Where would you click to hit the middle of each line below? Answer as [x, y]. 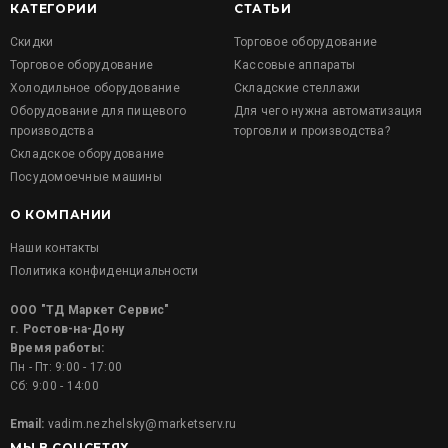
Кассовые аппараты [295, 65]
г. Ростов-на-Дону [67, 329]
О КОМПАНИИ [61, 214]
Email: [27, 424]
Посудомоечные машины [86, 177]
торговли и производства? [312, 131]
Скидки [32, 42]
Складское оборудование [87, 154]
